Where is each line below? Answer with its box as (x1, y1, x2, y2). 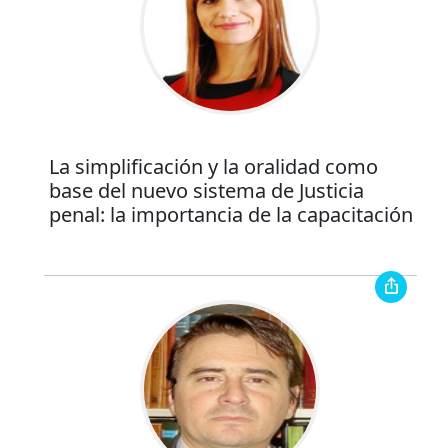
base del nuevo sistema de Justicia (48, 177, 364, 205)
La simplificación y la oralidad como (48, 153, 378, 181)
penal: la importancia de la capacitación (48, 201, 413, 229)
